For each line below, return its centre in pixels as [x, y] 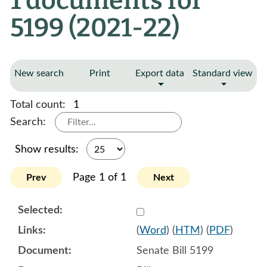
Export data [160, 73]
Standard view [223, 73]
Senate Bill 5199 [175, 251]
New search [39, 73]
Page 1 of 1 [100, 177]
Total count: [39, 105]
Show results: [48, 149]
